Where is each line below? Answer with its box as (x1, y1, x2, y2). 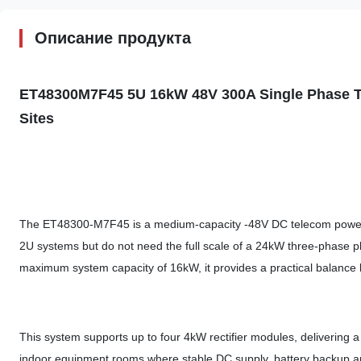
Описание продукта (35, 29, 191, 47)
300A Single (222, 86, 303, 102)
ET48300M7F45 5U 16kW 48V (19, 86, 218, 102)
